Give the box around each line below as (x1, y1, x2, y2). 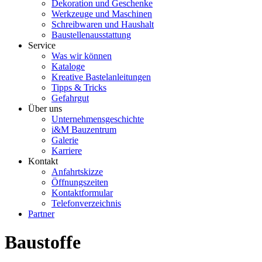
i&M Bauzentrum (51, 125, 116, 135)
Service (28, 40, 56, 50)
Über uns (28, 104, 62, 113)
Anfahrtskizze (51, 167, 103, 177)
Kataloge (51, 61, 85, 71)
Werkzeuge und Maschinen (51, 9, 152, 19)
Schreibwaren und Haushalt (51, 19, 154, 29)
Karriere (51, 146, 82, 156)
